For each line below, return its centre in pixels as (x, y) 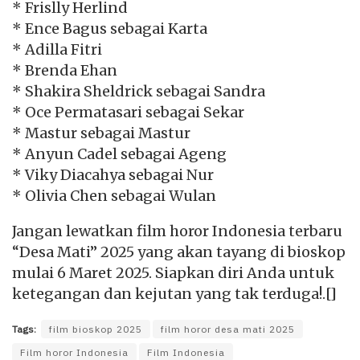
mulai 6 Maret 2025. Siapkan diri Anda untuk (173, 273)
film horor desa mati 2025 (228, 329)
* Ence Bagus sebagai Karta (110, 29)
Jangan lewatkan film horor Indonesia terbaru (177, 231)
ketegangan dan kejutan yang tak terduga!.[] (174, 294)
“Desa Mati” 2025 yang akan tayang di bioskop (179, 252)
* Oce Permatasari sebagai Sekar (128, 112)
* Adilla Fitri (57, 50)
